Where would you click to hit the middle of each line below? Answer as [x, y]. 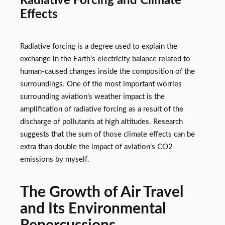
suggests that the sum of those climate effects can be [107, 134]
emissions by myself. [55, 159]
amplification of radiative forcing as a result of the [102, 109]
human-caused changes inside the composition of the [107, 71]
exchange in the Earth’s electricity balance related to [105, 59]
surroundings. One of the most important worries [101, 84]
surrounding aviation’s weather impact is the [92, 96]
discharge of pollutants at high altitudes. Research [101, 122]
